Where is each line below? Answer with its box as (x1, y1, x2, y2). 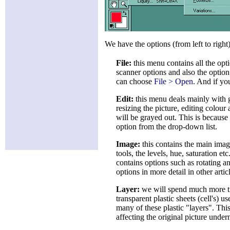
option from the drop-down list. (116, 122, 217, 131)
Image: (116, 140, 140, 148)
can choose (116, 77, 154, 86)
